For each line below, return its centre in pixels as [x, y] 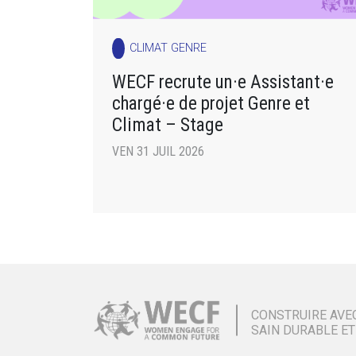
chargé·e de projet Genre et [211, 104]
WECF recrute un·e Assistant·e [223, 82]
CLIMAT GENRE [168, 48]
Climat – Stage [168, 125]
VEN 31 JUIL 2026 [158, 152]
